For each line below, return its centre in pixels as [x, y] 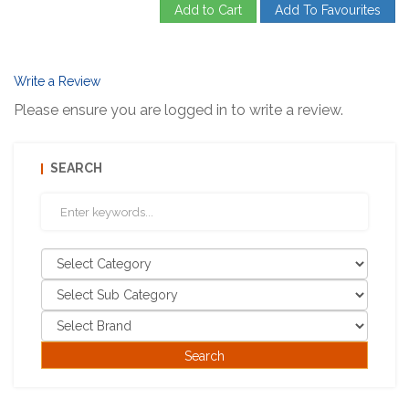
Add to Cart [208, 10]
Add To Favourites [328, 10]
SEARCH [76, 168]
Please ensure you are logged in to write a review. [178, 110]
